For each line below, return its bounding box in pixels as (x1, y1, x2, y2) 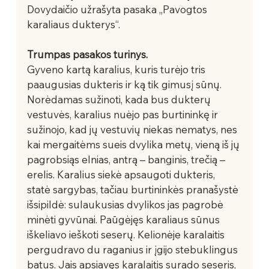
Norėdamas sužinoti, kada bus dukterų (26, 92, 213, 106)
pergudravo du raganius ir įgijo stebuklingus (26, 243, 240, 256)
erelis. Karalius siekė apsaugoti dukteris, (26, 168, 217, 181)
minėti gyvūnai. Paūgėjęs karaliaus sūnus (26, 213, 222, 226)
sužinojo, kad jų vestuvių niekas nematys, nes (26, 122, 240, 136)
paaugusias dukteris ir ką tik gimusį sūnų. (26, 77, 224, 91)
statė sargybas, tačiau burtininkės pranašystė (26, 183, 241, 196)
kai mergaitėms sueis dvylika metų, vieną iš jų (26, 138, 242, 151)
